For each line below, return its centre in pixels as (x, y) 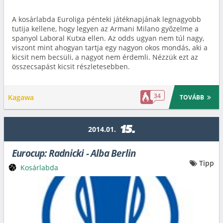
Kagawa (21, 97)
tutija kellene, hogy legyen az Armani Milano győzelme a (105, 29)
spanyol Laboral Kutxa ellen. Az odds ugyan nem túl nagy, (108, 38)
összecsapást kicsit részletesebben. (71, 66)
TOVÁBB (192, 97)
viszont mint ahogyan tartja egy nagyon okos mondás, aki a (110, 48)
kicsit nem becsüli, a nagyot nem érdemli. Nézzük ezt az (105, 57)
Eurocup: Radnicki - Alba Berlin (74, 153)
